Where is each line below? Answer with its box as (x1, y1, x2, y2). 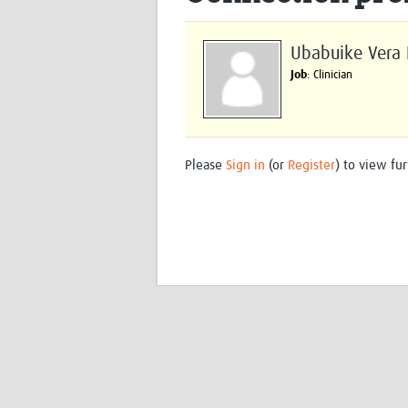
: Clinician (307, 69, 352, 82)
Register (288, 158, 335, 173)
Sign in (226, 158, 265, 173)
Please (185, 158, 226, 173)
